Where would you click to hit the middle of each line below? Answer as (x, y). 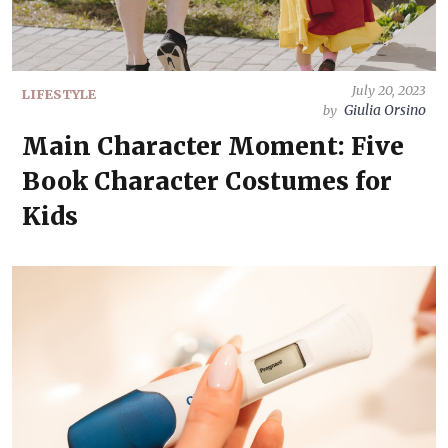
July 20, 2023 (389, 90)
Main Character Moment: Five (213, 146)
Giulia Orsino (385, 110)
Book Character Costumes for (207, 181)
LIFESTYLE (59, 94)
